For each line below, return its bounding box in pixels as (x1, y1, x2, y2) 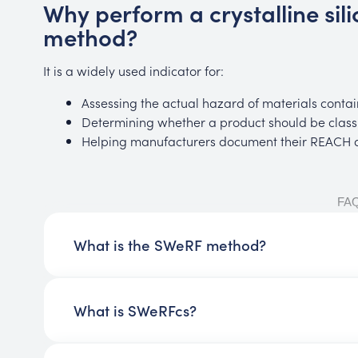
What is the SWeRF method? (74, 234, 267, 256)
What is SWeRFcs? (74, 300, 197, 321)
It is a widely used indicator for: (42, 61, 224, 79)
